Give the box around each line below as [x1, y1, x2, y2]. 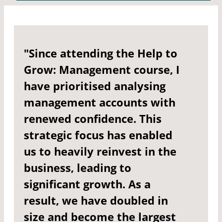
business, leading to [24, 160, 131, 175]
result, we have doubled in [24, 193, 168, 208]
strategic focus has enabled [24, 127, 172, 143]
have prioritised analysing [24, 78, 166, 94]
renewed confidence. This [24, 111, 162, 126]
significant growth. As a [24, 176, 151, 192]
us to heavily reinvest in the [24, 144, 176, 159]
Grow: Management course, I [24, 62, 179, 77]
